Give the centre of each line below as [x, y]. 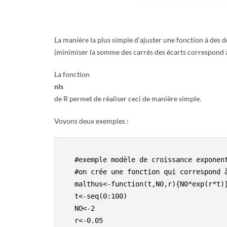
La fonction [72, 74]
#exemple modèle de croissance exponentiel [66, 160]
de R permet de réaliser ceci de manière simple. [128, 99]
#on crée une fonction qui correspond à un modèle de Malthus [66, 172]
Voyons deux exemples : [91, 121]
